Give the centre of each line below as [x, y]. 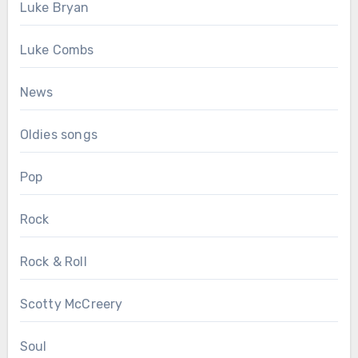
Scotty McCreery [71, 304]
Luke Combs [57, 50]
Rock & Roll [53, 262]
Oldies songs [58, 135]
